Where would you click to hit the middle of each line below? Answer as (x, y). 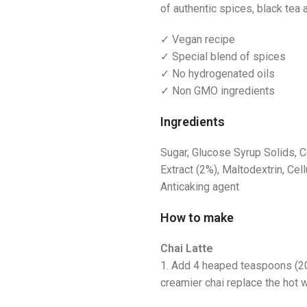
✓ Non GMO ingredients (217, 91)
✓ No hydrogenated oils (217, 74)
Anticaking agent (199, 187)
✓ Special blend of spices (223, 57)
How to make (197, 218)
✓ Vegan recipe (197, 40)
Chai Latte (186, 249)
